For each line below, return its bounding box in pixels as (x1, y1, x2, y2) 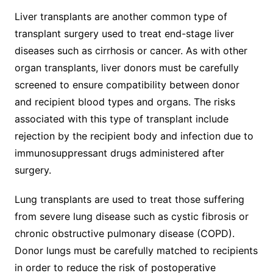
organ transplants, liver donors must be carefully (14, 61, 239, 74)
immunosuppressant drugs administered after (14, 146, 224, 159)
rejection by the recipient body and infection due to (14, 129, 253, 142)
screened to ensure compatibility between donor (14, 78, 239, 91)
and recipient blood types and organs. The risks (14, 95, 235, 108)
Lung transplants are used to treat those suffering (14, 193, 244, 205)
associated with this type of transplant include (14, 112, 229, 125)
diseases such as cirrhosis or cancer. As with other (14, 44, 247, 57)
